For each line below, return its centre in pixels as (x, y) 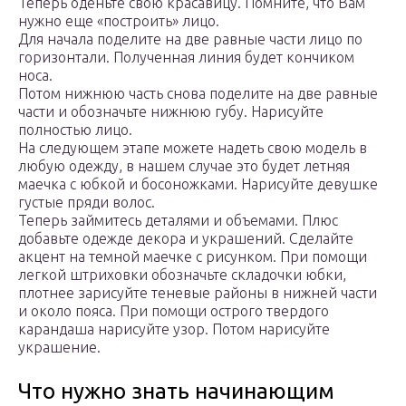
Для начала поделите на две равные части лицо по (190, 39)
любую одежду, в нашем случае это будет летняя (184, 165)
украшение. (59, 347)
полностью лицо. (75, 129)
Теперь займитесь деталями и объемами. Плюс (178, 220)
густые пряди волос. (87, 202)
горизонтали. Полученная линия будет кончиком (186, 57)
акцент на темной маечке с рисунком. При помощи (193, 256)
